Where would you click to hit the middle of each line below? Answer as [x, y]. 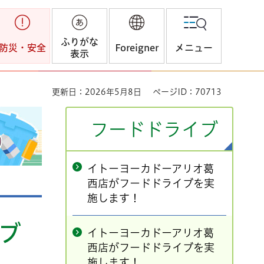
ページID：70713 [187, 92]
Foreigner [137, 48]
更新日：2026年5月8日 [97, 92]
